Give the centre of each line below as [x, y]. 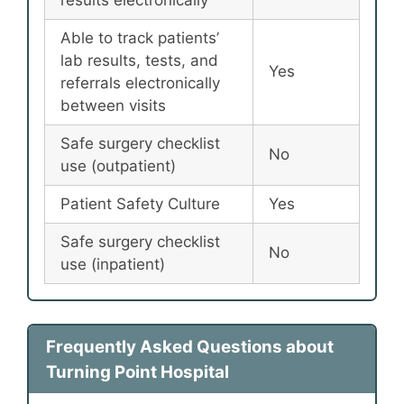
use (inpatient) [113, 264]
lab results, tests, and [139, 60]
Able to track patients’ [140, 37]
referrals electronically [140, 83]
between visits [113, 105]
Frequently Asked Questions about [189, 346]
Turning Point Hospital [137, 372]
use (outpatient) [118, 165]
